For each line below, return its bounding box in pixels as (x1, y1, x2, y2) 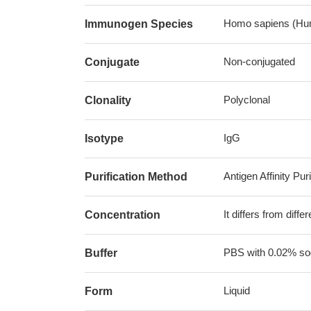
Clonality (85, 94, 131, 106)
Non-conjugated (224, 56, 295, 67)
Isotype (85, 133, 124, 144)
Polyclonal (224, 94, 270, 106)
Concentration (85, 209, 160, 221)
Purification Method (85, 171, 187, 183)
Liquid (224, 285, 250, 296)
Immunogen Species (85, 18, 193, 30)
